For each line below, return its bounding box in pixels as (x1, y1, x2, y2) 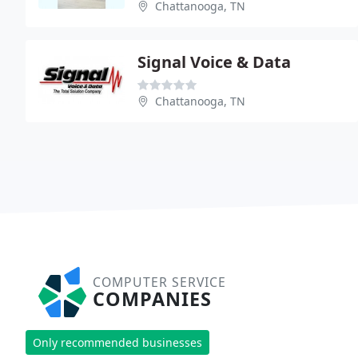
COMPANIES (93, 285, 212, 312)
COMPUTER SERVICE (93, 272, 226, 291)
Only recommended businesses (33, 335, 202, 351)
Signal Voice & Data (137, 50, 291, 73)
